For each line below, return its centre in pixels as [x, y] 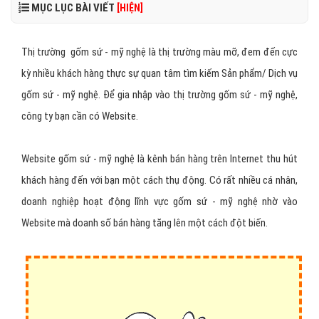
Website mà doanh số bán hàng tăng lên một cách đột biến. [145, 223]
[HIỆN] [130, 8]
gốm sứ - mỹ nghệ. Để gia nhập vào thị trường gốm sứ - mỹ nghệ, [159, 95]
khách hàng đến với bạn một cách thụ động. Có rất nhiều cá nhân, [159, 180]
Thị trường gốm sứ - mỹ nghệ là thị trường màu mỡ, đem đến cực [159, 52]
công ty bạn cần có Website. [80, 116]
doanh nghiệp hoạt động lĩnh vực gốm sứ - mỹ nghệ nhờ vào [159, 202]
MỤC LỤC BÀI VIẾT [73, 8]
